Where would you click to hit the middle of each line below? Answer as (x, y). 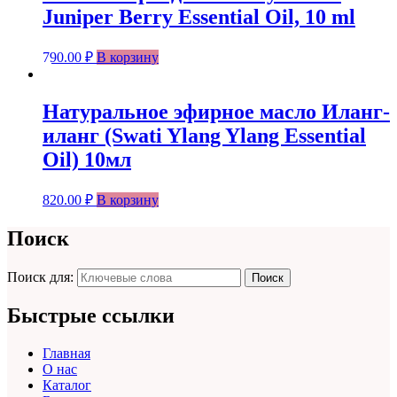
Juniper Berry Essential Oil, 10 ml (199, 17)
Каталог (67, 385)
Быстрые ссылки (91, 316)
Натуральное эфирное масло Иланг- (216, 111)
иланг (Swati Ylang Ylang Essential (204, 135)
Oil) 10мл (87, 159)
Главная (66, 354)
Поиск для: (42, 276)
